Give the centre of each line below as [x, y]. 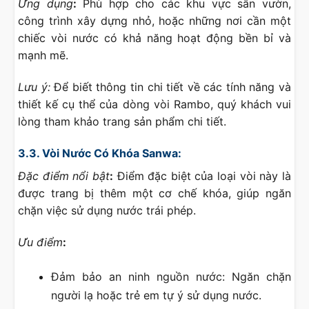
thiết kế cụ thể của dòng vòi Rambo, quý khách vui [154, 104]
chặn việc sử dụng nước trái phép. [107, 210]
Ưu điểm [40, 242]
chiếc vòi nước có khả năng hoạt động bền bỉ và [154, 38]
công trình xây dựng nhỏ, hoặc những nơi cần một [154, 21]
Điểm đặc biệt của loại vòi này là [202, 176]
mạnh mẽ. [43, 56]
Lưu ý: [34, 87]
